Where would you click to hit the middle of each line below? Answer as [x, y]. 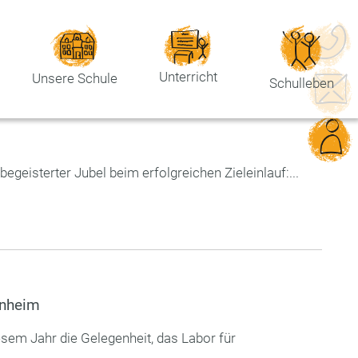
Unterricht [188, 77]
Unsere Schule [74, 79]
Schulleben [301, 83]
